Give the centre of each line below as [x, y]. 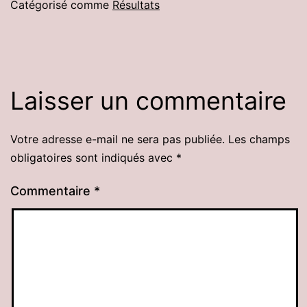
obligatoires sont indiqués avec [93, 158]
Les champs [259, 139]
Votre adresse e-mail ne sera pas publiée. [118, 139]
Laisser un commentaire [148, 101]
